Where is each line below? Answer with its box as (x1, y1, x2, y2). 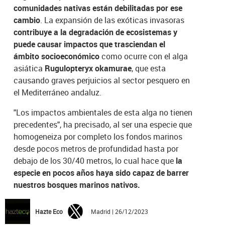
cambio (14, 14, 41, 26)
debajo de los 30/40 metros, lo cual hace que (14, 155, 176, 166)
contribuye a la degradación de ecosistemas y (14, 26, 178, 38)
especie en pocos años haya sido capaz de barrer (14, 167, 189, 178)
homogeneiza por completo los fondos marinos (14, 131, 183, 142)
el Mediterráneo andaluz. (14, 86, 102, 98)
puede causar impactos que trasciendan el (14, 38, 166, 50)
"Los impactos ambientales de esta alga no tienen (14, 106, 193, 118)
